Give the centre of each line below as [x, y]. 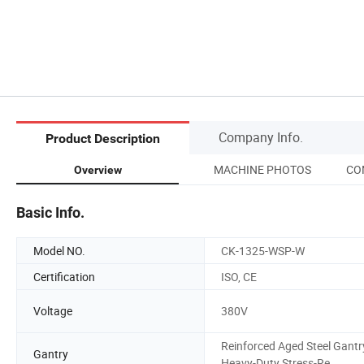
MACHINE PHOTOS [262, 169]
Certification [64, 276]
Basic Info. [50, 212]
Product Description [103, 139]
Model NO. [59, 250]
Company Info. [261, 137]
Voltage [53, 311]
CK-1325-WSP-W [263, 250]
